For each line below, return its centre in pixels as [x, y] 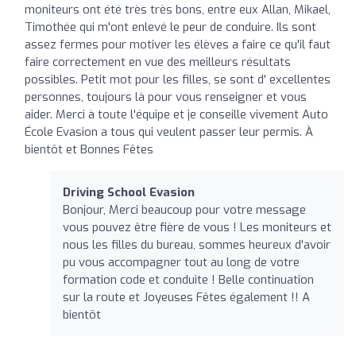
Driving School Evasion [129, 192]
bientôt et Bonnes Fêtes [89, 149]
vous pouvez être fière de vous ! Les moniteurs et [197, 227]
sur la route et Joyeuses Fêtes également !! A [186, 297]
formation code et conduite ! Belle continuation [188, 279]
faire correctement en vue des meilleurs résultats [158, 62]
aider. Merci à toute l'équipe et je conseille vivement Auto [176, 114]
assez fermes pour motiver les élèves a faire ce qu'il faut [178, 44]
